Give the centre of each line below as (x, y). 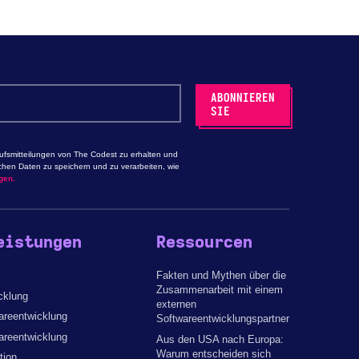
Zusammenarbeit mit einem (220, 290)
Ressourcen (205, 242)
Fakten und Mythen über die (222, 276)
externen (177, 305)
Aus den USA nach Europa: (220, 339)
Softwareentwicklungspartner (223, 319)
